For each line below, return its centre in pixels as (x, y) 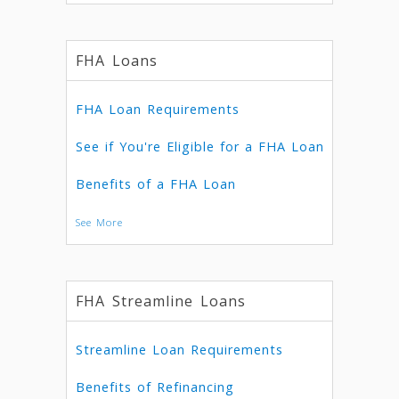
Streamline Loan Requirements (179, 350)
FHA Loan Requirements (158, 109)
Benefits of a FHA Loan (156, 184)
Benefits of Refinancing (155, 387)
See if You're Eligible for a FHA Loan (200, 147)
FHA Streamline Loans (161, 301)
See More (99, 222)
